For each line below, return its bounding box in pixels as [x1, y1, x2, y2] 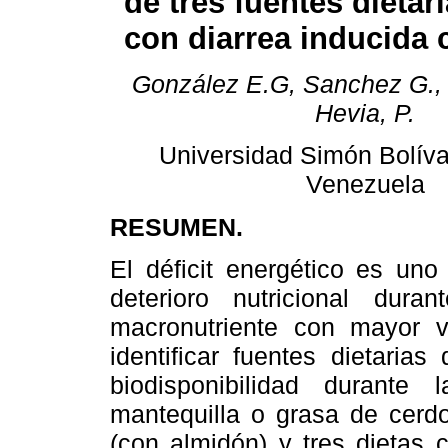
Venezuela [305, 170, 425, 199]
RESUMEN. [110, 212, 243, 241]
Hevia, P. [315, 99, 415, 128]
